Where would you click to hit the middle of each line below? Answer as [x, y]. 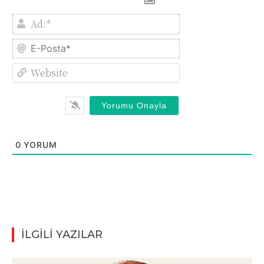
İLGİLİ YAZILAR [62, 235]
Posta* [192, 53]
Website [194, 68]
